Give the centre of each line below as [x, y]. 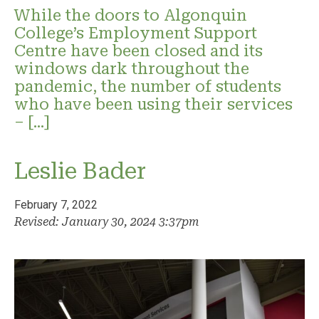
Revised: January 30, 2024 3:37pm [107, 221]
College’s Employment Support [136, 32]
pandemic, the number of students [148, 86]
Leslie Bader [80, 171]
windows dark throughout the [132, 68]
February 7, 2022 [56, 204]
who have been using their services [153, 104]
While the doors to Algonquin [131, 15]
